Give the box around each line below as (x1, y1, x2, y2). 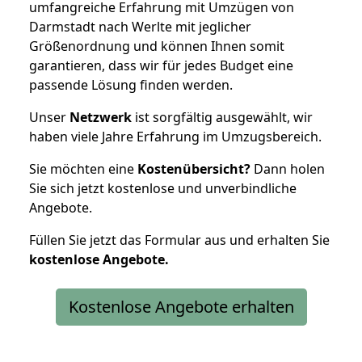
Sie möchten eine (29, 159, 137, 178)
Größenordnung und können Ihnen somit (29, 36, 284, 55)
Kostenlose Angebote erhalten (68, 295, 294, 318)
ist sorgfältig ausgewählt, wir (132, 107, 313, 126)
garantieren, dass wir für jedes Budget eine (29, 56, 293, 74)
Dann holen (250, 159, 325, 178)
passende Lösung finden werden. (29, 75, 233, 94)
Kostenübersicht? (137, 159, 250, 178)
